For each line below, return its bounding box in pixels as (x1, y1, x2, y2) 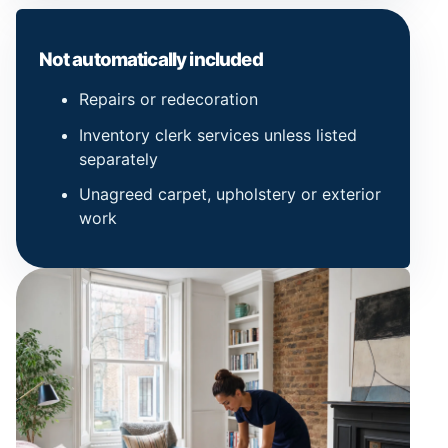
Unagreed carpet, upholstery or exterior (78, 183, 381, 204)
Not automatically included (38, 47, 263, 71)
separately (78, 148, 158, 169)
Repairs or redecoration (78, 89, 258, 110)
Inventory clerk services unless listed (78, 124, 357, 145)
